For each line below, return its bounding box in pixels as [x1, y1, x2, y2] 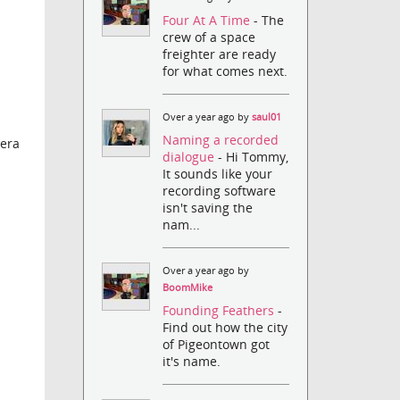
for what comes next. [162, 62, 288, 79]
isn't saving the [162, 198, 254, 216]
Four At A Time [162, 11, 254, 29]
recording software [162, 181, 277, 199]
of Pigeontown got [162, 336, 271, 354]
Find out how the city [162, 319, 288, 337]
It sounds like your [162, 164, 273, 182]
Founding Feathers [162, 302, 279, 320]
